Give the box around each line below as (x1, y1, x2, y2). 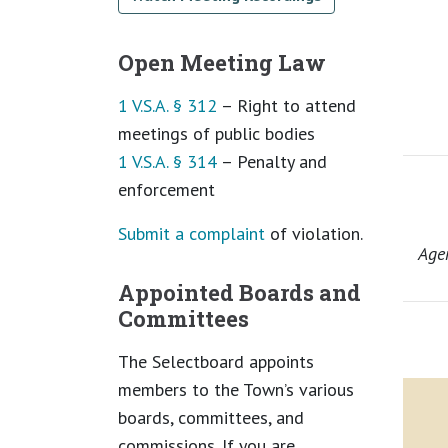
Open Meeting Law (118, 47, 326, 77)
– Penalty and (217, 149, 327, 173)
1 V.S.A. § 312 (118, 93, 217, 117)
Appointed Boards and (118, 277, 361, 307)
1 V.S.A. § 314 (118, 149, 217, 173)
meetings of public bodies (118, 121, 320, 145)
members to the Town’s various (118, 377, 354, 401)
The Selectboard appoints (118, 349, 314, 373)
